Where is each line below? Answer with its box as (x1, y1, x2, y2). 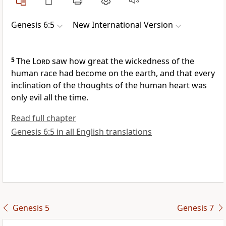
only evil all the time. (11, 92, 88, 103)
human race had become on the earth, (11, 68, 158, 79)
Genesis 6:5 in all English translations (11, 126, 152, 138)
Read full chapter (11, 112, 76, 124)
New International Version (73, 19, 173, 31)
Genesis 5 (12, 202, 49, 214)
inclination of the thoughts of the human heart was (11, 80, 207, 91)
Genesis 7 (177, 202, 214, 214)
